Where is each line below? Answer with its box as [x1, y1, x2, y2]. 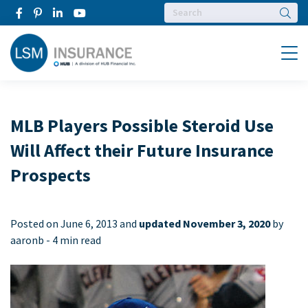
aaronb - [10, 233, 52, 247]
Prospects [10, 164, 91, 186]
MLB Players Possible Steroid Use [10, 114, 274, 137]
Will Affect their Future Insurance [10, 139, 274, 162]
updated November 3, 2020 [139, 217, 270, 230]
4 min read [52, 233, 101, 247]
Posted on [10, 217, 60, 230]
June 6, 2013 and [60, 217, 139, 230]
